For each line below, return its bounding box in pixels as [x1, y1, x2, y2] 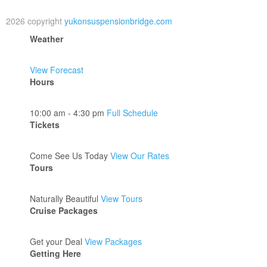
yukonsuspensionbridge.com [64, 15, 172, 27]
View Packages [85, 235, 142, 247]
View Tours [101, 193, 142, 204]
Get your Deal [30, 235, 85, 247]
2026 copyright [6, 15, 64, 27]
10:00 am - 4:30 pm [30, 107, 107, 119]
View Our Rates [110, 150, 169, 162]
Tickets [30, 119, 60, 131]
